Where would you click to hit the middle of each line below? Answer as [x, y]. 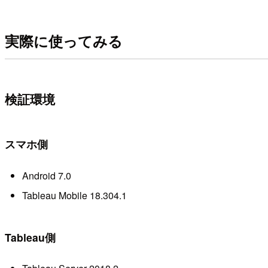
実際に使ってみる [64, 40]
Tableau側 [30, 237]
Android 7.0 [46, 175]
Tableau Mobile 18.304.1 [74, 195]
